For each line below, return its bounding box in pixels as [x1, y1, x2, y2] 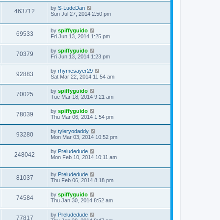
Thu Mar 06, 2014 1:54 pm [51, 114, 113, 120]
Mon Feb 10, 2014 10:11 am [51, 154, 117, 161]
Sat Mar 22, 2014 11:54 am [51, 74, 114, 80]
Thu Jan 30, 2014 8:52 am [51, 197, 113, 203]
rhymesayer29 [58, 68, 93, 74]
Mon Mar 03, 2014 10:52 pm [51, 134, 117, 140]
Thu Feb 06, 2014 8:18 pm [51, 177, 113, 183]
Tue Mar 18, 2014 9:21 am [51, 94, 113, 100]
